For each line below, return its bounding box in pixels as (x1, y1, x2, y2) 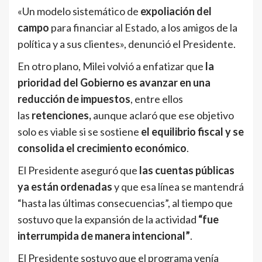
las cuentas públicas (139, 163, 235, 177)
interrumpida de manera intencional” (18, 229, 190, 242)
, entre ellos (130, 92, 183, 105)
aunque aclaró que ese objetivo (91, 108, 234, 122)
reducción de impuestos (18, 92, 130, 105)
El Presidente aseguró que (18, 163, 139, 177)
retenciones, (32, 108, 91, 122)
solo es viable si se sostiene (18, 125, 141, 138)
